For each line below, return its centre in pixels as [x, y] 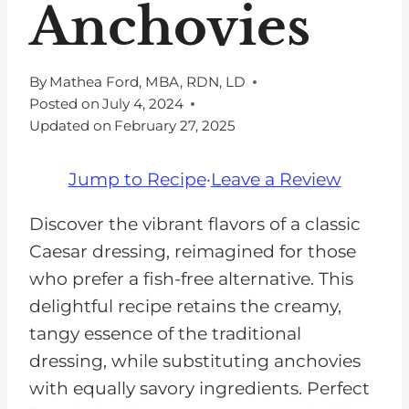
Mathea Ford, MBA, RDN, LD [148, 82]
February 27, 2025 [175, 126]
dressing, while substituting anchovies [195, 362]
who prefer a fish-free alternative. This [191, 279]
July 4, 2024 [143, 104]
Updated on [70, 126]
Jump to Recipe [137, 180]
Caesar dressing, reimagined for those [193, 252]
